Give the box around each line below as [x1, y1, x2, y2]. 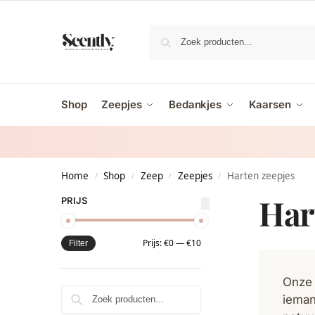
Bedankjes [168, 98, 222, 111]
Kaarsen [248, 98, 291, 111]
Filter [69, 238, 88, 248]
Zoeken [166, 285, 197, 297]
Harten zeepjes [227, 169, 295, 182]
